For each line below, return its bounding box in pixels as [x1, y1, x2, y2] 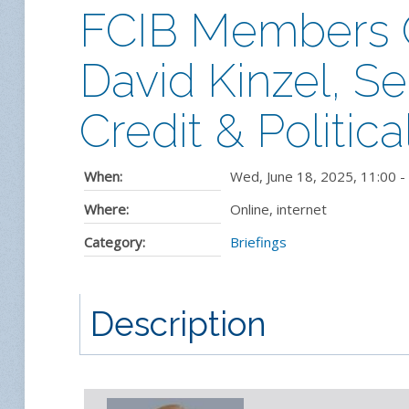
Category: [84, 232, 145, 251]
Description [90, 304, 267, 345]
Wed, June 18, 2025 [230, 166, 353, 185]
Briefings [230, 232, 287, 251]
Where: [84, 199, 129, 218]
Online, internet [230, 199, 327, 218]
